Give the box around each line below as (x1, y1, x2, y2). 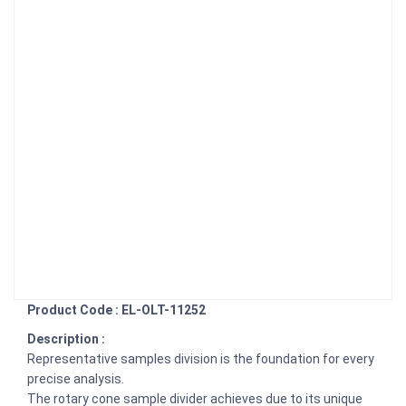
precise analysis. (27, 371, 127, 386)
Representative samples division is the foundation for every (27, 351, 374, 366)
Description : (27, 331, 108, 346)
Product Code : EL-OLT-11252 (27, 302, 206, 317)
